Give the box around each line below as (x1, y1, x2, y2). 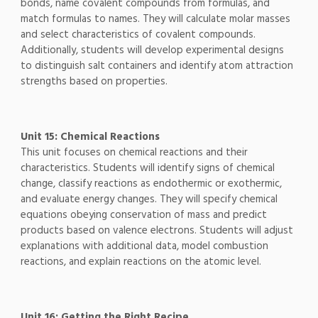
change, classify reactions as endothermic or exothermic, (20, 175, 282, 193)
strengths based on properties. (20, 73, 168, 91)
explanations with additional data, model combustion (20, 238, 268, 256)
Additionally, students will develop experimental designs (20, 42, 284, 60)
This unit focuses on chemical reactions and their (20, 144, 248, 162)
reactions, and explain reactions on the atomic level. (20, 253, 261, 271)
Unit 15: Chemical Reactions (20, 128, 160, 146)
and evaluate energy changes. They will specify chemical (20, 191, 278, 209)
